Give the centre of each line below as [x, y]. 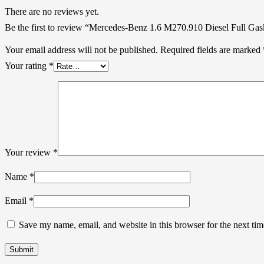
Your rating [27, 65]
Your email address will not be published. [81, 49]
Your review [29, 152]
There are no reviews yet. [52, 11]
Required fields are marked [212, 49]
